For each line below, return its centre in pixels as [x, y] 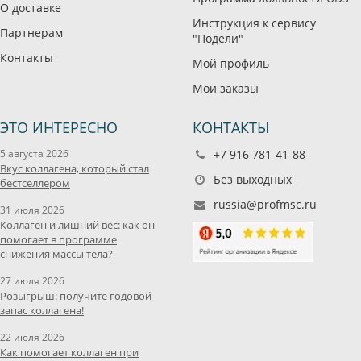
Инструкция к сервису [254, 23]
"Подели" [218, 38]
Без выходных [251, 179]
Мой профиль [231, 63]
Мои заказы [226, 88]
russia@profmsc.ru [265, 204]
